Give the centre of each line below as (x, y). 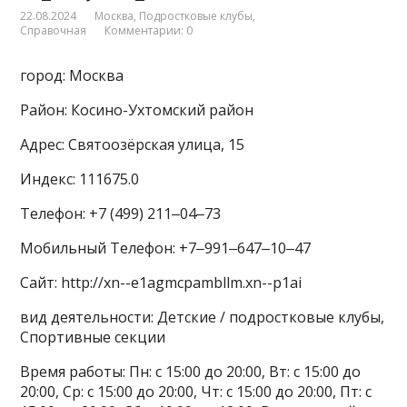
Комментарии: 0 (149, 31)
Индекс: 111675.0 (80, 179)
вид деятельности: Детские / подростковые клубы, (203, 318)
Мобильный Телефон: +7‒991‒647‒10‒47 (166, 248)
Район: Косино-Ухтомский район (137, 110)
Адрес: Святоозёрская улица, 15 (133, 145)
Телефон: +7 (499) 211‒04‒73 (121, 214)
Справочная (54, 31)
